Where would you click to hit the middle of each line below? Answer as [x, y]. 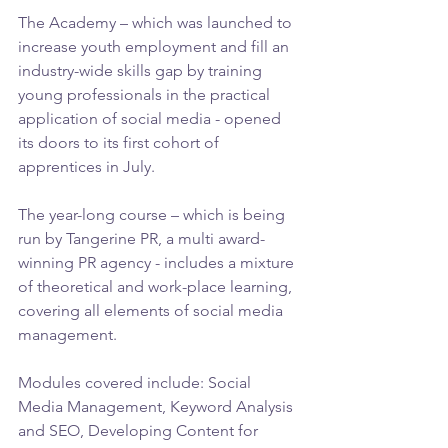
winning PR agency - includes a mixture [158, 263]
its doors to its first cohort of [120, 143]
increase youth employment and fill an [155, 47]
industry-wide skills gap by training [142, 71]
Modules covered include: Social [136, 383]
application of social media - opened [151, 119]
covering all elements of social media [152, 311]
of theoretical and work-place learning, [157, 287]
